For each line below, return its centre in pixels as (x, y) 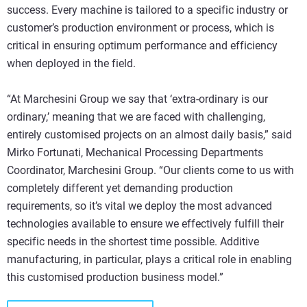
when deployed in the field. (71, 63)
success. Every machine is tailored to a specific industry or (147, 10)
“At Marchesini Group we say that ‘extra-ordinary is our (137, 99)
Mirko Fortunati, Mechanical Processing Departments (135, 152)
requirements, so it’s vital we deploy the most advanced (139, 206)
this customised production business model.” (115, 277)
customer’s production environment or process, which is (140, 28)
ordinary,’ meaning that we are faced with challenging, (136, 117)
